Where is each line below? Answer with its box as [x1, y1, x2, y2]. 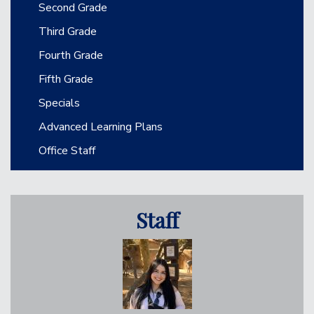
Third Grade [39, 24, 97, 39]
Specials [39, 95, 80, 111]
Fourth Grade [39, 48, 103, 63]
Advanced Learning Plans [39, 119, 163, 135]
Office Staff [39, 143, 95, 158]
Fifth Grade [39, 71, 93, 87]
